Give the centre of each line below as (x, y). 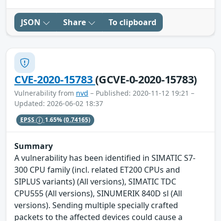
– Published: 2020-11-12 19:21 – (141, 93)
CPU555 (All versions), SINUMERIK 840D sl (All (98, 193)
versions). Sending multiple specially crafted (96, 205)
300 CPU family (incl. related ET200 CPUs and (97, 169)
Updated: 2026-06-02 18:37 (59, 104)
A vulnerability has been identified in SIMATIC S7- (105, 158)
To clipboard (132, 22)
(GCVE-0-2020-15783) (146, 79)
